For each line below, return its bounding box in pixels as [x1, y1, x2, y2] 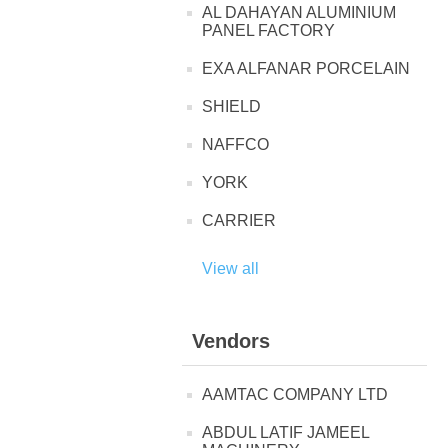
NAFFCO [202, 136, 269, 154]
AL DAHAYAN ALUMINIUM [202, 4, 396, 22]
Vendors [192, 330, 270, 353]
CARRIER [202, 212, 276, 230]
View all [202, 260, 259, 278]
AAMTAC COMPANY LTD [202, 386, 388, 404]
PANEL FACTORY [202, 22, 335, 40]
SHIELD [202, 98, 261, 116]
